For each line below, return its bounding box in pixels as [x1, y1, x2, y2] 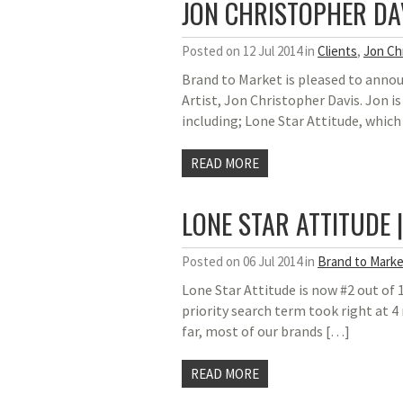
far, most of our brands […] [182, 322, 350, 340]
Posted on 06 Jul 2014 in [182, 253, 318, 270]
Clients [318, 42, 357, 59]
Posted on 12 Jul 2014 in [182, 42, 318, 59]
